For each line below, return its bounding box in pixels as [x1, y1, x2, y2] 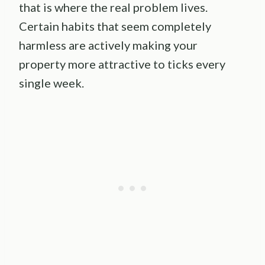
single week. [19, 76, 84, 91]
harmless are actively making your [19, 38, 198, 53]
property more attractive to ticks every [19, 57, 225, 72]
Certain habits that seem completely [19, 19, 211, 34]
